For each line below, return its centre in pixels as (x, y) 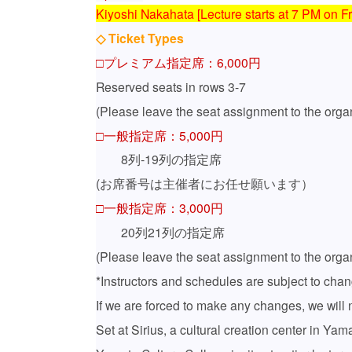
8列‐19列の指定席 (159, 159)
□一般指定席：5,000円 (159, 135)
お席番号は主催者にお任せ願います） (207, 183)
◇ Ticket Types (140, 38)
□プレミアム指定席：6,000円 (178, 62)
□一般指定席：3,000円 (159, 208)
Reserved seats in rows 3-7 (171, 86)
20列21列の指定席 (160, 232)
